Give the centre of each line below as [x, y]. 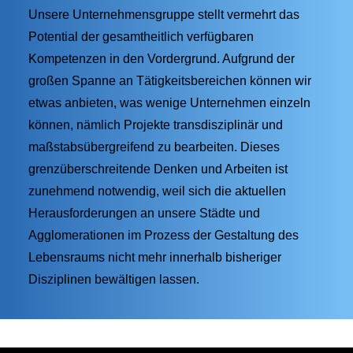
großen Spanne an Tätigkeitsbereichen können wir [170, 81]
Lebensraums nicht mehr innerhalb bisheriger [155, 257]
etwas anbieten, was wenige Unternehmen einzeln [169, 103]
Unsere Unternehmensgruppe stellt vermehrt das [164, 15]
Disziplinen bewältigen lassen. [114, 279]
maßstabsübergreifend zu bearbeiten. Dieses [154, 147]
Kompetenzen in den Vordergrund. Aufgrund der [162, 59]
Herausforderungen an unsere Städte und [144, 213]
